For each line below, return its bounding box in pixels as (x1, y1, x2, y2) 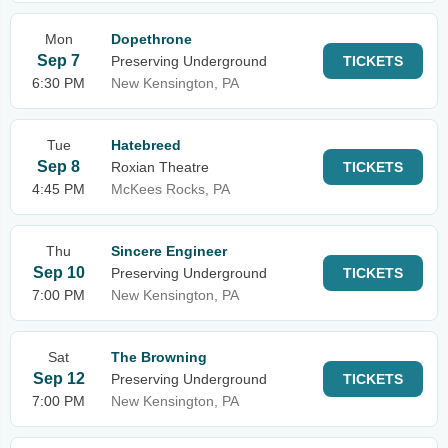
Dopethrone (111, 31, 192, 47)
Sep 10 (32, 264, 85, 281)
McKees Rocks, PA (111, 181, 230, 197)
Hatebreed (111, 137, 181, 153)
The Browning (111, 349, 207, 365)
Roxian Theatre (111, 159, 209, 175)
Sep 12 (32, 370, 85, 387)
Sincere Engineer (111, 243, 227, 259)
